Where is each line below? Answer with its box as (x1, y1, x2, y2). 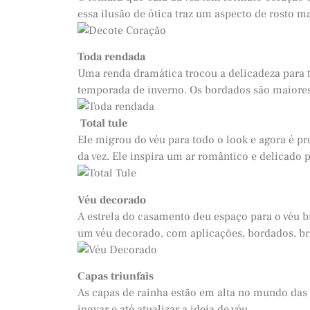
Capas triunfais (77, 268, 154, 283)
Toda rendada (77, 50, 145, 64)
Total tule (80, 116, 127, 131)
